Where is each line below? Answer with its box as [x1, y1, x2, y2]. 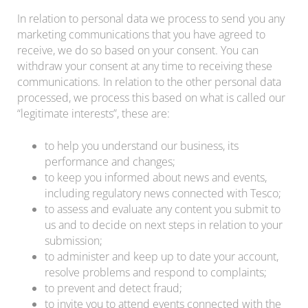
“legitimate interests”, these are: [17, 105, 170, 121]
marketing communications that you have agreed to [17, 26, 265, 42]
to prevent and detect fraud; [45, 280, 182, 296]
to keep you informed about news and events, [45, 169, 267, 185]
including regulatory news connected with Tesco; [45, 185, 281, 201]
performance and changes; [45, 153, 175, 169]
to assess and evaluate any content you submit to [45, 201, 280, 217]
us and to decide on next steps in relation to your [45, 217, 283, 232]
